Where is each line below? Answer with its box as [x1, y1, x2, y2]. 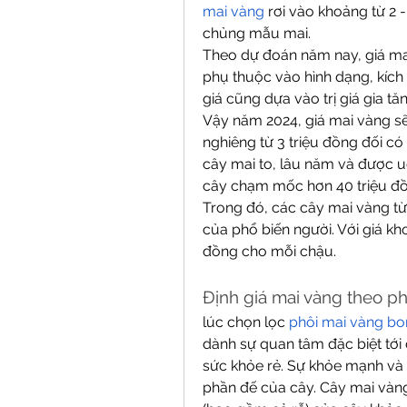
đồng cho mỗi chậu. [203, 243, 336, 260]
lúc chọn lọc [203, 313, 289, 331]
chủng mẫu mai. [203, 25, 311, 42]
